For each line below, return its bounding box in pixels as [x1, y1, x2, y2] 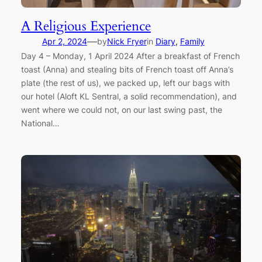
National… [20, 118, 60, 128]
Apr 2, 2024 [42, 36, 87, 46]
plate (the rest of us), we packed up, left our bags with [20, 77, 230, 88]
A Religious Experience [20, 16, 151, 35]
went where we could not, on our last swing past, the [20, 104, 222, 115]
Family [180, 36, 205, 46]
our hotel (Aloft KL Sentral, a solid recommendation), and [20, 91, 237, 101]
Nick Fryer [106, 36, 147, 46]
